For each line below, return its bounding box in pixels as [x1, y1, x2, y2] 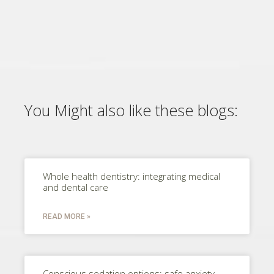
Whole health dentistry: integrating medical [43, 169, 220, 182]
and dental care [43, 180, 108, 193]
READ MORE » [43, 212, 91, 221]
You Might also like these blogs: [24, 99, 238, 120]
